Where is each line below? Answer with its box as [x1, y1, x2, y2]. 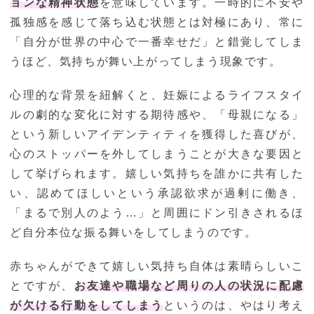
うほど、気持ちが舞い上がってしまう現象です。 [10, 55, 282, 68]
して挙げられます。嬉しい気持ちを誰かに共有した [10, 168, 304, 180]
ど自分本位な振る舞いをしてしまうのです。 [10, 226, 257, 239]
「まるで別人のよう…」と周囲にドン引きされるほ [10, 207, 304, 219]
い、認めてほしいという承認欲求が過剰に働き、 [10, 187, 304, 200]
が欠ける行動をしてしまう [10, 299, 164, 312]
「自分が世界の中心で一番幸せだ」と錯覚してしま [10, 36, 304, 48]
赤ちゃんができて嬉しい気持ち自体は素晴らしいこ [10, 260, 304, 273]
